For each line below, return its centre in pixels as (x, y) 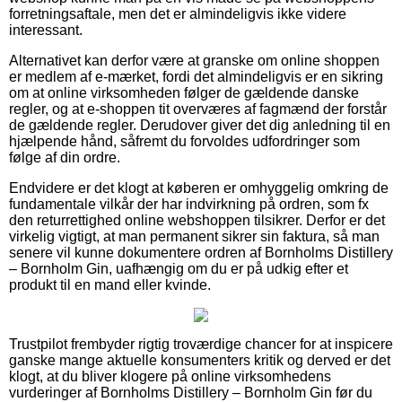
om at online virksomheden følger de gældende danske (184, 92)
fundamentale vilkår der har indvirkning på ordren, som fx (189, 204)
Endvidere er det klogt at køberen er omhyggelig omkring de (199, 188)
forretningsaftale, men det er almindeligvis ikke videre (178, 13)
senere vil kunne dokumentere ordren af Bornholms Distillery (201, 252)
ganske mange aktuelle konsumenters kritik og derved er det (200, 360)
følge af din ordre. (65, 157)
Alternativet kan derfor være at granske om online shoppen (194, 60)
